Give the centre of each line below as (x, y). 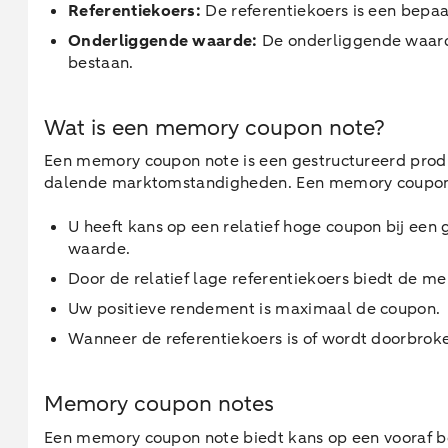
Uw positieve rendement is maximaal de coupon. (254, 309)
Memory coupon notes (159, 404)
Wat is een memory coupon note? (214, 128)
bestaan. (101, 63)
